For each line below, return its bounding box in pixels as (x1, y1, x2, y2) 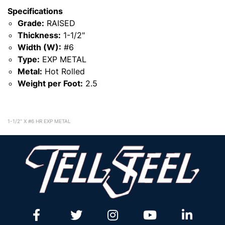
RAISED (44, 18, 75, 28)
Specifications (8, 6, 63, 16)
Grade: (18, 18, 44, 28)
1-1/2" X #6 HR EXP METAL (8, 118, 71, 124)
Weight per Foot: (18, 78, 83, 88)
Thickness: (18, 30, 61, 40)
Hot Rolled (42, 66, 85, 76)
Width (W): (18, 42, 61, 52)
